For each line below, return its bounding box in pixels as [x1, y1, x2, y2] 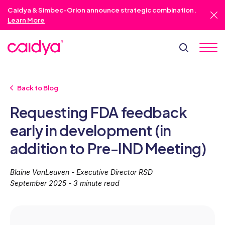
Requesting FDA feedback [10, 103, 187, 121]
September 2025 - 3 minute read [10, 178, 120, 187]
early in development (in [10, 121, 172, 139]
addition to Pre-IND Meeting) [10, 139, 206, 157]
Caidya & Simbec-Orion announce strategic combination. [8, 6, 196, 14]
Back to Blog [17, 83, 58, 92]
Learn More [8, 16, 45, 24]
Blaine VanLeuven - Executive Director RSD [10, 167, 153, 176]
